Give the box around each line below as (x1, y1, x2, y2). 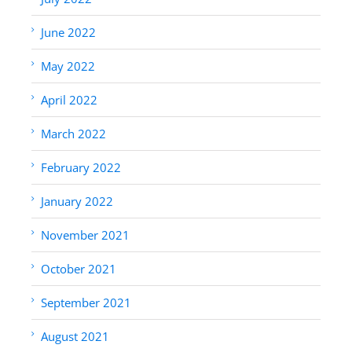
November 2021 (41, 226, 130, 243)
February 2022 (41, 159, 121, 175)
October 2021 (41, 260, 116, 277)
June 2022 (41, 24, 96, 40)
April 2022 (41, 91, 97, 108)
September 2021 (41, 294, 131, 310)
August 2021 (41, 328, 109, 344)
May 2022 (41, 57, 95, 74)
